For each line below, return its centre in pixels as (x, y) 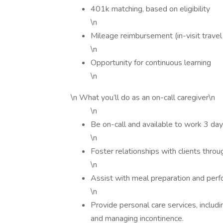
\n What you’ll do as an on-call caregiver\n (143, 98)
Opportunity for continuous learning (151, 63)
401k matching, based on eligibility (150, 9)
